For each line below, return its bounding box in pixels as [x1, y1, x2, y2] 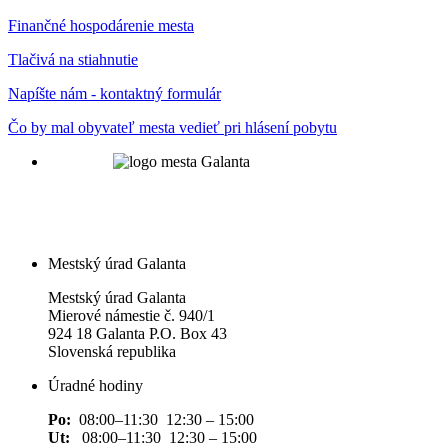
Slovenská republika [48, 343, 176, 361]
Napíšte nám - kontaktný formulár [8, 85, 221, 103]
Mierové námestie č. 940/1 [48, 307, 215, 325]
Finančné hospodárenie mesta [8, 17, 194, 35]
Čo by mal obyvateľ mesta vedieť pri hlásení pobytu [8, 119, 337, 137]
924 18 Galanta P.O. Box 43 [48, 325, 227, 343]
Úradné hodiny [48, 377, 143, 395]
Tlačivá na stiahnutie [8, 51, 138, 69]
